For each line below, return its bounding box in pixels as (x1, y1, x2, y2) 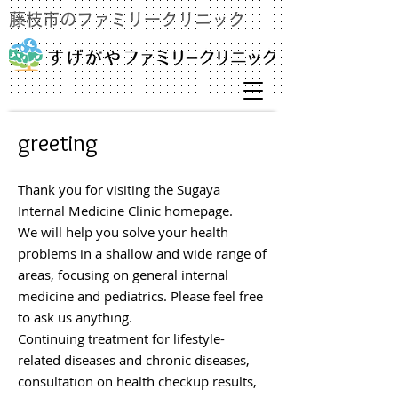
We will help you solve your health (18, 223, 228, 241)
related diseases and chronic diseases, (18, 351, 250, 369)
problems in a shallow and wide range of (18, 244, 267, 262)
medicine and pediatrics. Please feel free (18, 287, 263, 305)
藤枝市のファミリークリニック (9, 11, 245, 28)
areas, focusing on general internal (18, 266, 228, 283)
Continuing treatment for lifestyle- (18, 330, 225, 347)
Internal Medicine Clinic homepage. (18, 202, 233, 219)
